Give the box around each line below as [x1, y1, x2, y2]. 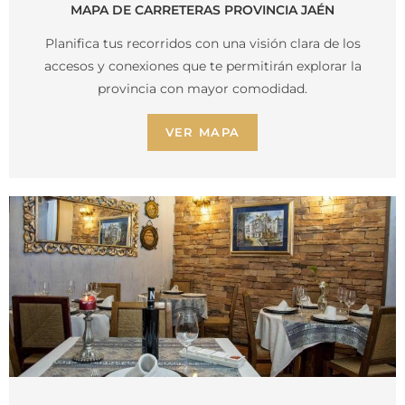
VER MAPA [165, 125, 240, 140]
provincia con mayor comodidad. [98, 80, 307, 98]
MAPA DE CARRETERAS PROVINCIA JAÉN [71, 2, 334, 19]
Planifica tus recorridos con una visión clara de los [44, 35, 361, 52]
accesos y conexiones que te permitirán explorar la [43, 58, 362, 75]
